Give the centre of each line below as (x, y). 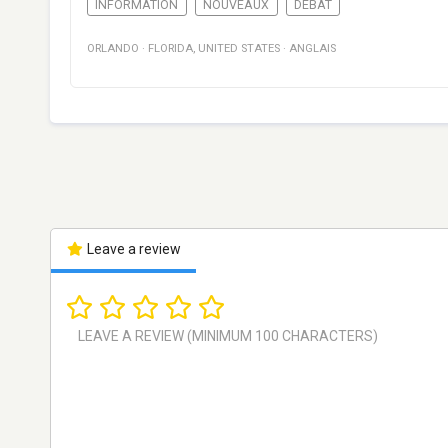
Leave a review (132, 249)
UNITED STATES (239, 49)
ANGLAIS (312, 49)
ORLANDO (113, 49)
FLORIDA (170, 49)
